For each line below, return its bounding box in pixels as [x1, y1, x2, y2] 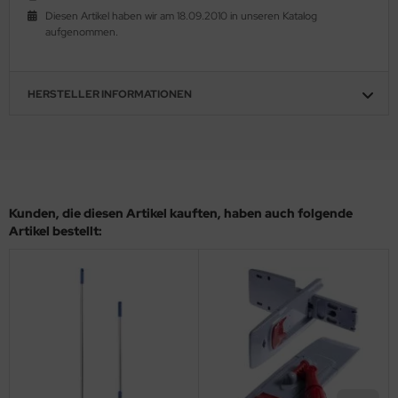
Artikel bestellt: [9, 222, 102, 239]
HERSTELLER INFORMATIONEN [28, 86, 192, 101]
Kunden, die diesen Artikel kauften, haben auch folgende [9, 204, 353, 221]
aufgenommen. [45, 24, 118, 39]
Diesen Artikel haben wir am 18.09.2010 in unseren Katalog [45, 8, 317, 23]
